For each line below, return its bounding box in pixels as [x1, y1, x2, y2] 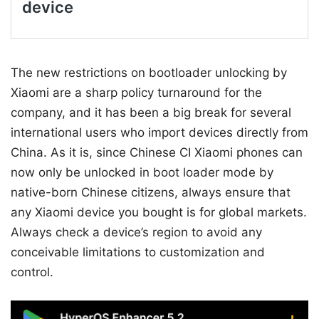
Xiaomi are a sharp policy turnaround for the [11, 85, 262, 100]
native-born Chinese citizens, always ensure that [11, 185, 291, 200]
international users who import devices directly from [11, 125, 308, 140]
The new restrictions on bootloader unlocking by [11, 66, 287, 80]
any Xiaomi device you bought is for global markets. [11, 205, 307, 220]
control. [11, 265, 53, 280]
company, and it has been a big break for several [11, 105, 291, 120]
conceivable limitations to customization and [11, 245, 265, 260]
